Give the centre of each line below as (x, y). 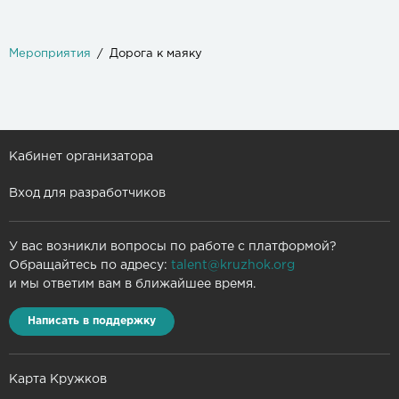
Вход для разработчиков (87, 194)
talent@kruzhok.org (233, 266)
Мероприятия (50, 54)
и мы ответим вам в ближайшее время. (132, 285)
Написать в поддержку (92, 322)
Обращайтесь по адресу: (90, 266)
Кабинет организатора (81, 157)
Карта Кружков (58, 380)
